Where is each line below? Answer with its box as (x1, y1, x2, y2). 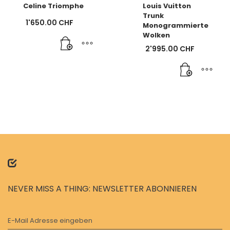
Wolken (142, 30, 170, 40)
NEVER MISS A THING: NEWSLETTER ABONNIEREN (8, 182, 197, 195)
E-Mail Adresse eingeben (8, 215, 92, 225)
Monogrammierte (142, 20, 208, 30)
